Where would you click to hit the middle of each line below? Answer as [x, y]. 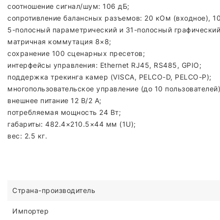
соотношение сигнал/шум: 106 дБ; [69, 6]
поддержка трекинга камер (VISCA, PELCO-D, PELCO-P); [110, 77]
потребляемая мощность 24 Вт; [64, 112]
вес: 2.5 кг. [27, 136]
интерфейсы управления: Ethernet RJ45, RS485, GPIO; [104, 65]
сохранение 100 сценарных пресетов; [76, 53]
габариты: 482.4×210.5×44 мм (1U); [72, 124]
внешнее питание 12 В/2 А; [55, 100]
